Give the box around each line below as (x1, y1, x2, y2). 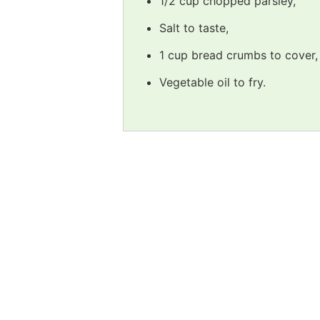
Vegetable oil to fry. (159, 75, 266, 90)
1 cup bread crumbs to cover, (159, 48, 318, 63)
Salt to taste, (159, 21, 229, 36)
